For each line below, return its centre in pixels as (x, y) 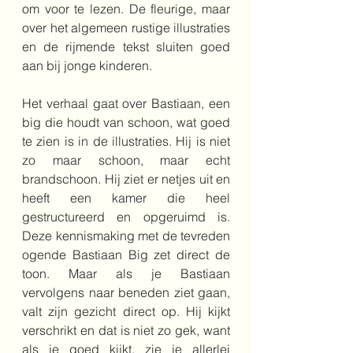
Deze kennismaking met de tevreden (126, 236)
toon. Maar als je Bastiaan (126, 273)
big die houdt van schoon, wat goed (126, 122)
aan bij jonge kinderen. (89, 65)
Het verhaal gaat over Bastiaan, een (126, 103)
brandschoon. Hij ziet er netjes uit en (126, 179)
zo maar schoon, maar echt (126, 160)
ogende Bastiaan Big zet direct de (126, 255)
